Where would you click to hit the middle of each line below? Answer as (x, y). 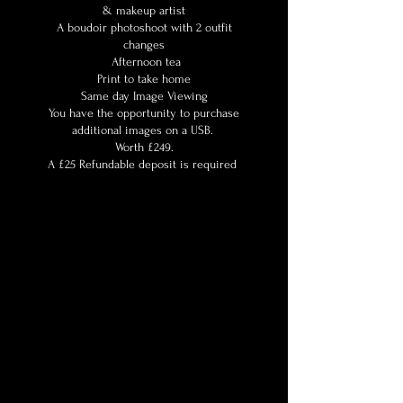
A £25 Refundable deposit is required (144, 164)
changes (144, 45)
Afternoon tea (144, 62)
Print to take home (144, 79)
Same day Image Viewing (144, 96)
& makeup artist (144, 10)
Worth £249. (144, 147)
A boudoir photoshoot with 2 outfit (144, 27)
